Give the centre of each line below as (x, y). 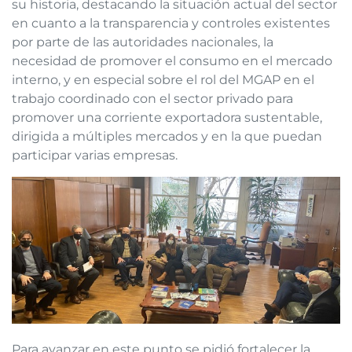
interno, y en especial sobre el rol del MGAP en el (163, 80)
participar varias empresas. (95, 156)
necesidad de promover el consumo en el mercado (172, 61)
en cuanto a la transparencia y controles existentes (171, 24)
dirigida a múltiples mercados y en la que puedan (167, 137)
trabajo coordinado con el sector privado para (152, 99)
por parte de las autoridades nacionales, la (143, 42)
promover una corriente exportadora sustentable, (167, 118)
